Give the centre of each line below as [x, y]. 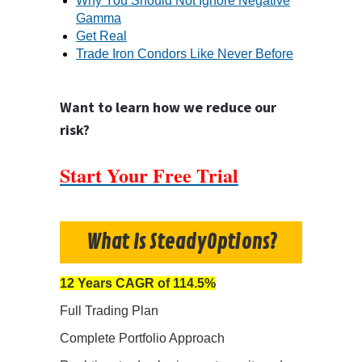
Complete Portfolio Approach [142, 339]
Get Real [101, 36]
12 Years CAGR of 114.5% [138, 284]
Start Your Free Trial [149, 175]
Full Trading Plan [109, 311]
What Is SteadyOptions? [181, 243]
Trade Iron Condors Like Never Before [185, 53]
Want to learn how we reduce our [168, 107]
